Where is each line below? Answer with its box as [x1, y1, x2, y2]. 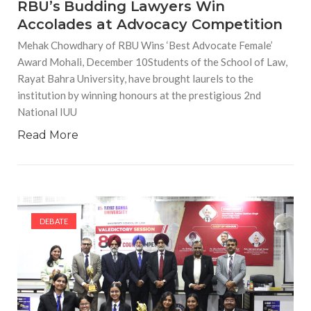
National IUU [17, 105, 77, 118]
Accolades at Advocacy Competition [17, 15, 283, 33]
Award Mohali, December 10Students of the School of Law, [17, 55, 287, 68]
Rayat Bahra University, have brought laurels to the [17, 72, 253, 85]
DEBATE [40, 216, 68, 226]
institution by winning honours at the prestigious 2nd [17, 88, 261, 101]
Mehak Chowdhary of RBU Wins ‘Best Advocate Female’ [17, 38, 273, 51]
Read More [17, 128, 78, 142]
